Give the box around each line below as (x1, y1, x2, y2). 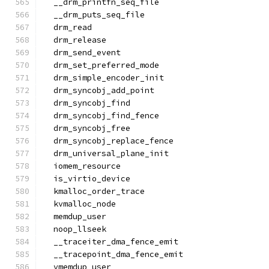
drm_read (44, 22, 92, 32)
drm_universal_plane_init (44, 148, 169, 159)
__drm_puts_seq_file (44, 10, 145, 20)
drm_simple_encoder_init (44, 73, 164, 83)
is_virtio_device (44, 174, 130, 184)
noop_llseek (44, 224, 106, 234)
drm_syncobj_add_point (44, 85, 154, 95)
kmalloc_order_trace (44, 186, 145, 196)
